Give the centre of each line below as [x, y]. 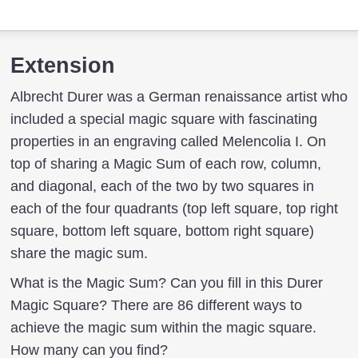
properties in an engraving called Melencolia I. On [168, 142]
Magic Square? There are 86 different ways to [156, 306]
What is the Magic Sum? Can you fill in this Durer [167, 283]
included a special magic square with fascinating [164, 119]
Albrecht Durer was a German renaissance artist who [179, 97]
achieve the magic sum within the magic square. [163, 328]
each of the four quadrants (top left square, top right [174, 209]
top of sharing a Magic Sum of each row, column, [166, 164]
